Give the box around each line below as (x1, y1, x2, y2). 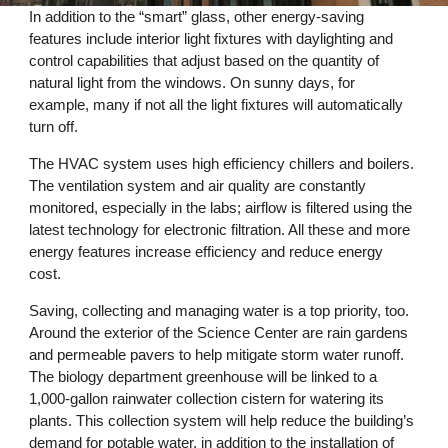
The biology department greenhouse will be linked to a (29, 368, 378, 386)
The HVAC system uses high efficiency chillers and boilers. (29, 155, 415, 173)
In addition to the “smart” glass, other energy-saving (29, 7, 365, 25)
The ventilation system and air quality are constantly (29, 177, 367, 195)
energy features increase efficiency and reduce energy (29, 243, 384, 261)
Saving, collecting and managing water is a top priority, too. (29, 302, 410, 320)
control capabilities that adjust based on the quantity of (29, 51, 380, 69)
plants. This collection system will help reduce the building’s (29, 412, 415, 430)
